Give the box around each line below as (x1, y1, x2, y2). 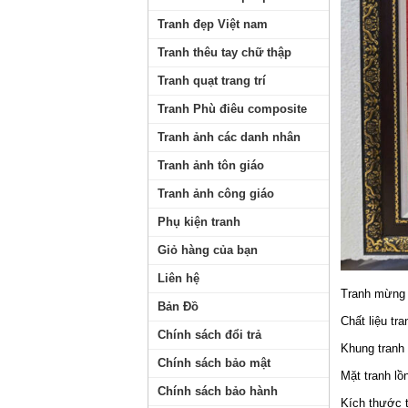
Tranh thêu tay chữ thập (158, 46, 291, 59)
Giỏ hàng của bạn (158, 243, 258, 257)
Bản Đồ (158, 300, 199, 313)
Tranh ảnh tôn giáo (158, 158, 264, 172)
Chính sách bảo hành (158, 384, 278, 398)
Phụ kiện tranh (158, 215, 240, 229)
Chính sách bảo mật (158, 356, 270, 370)
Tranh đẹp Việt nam (158, 17, 268, 31)
